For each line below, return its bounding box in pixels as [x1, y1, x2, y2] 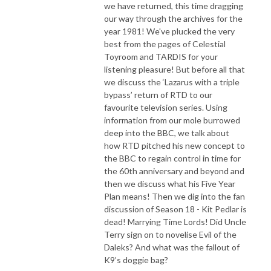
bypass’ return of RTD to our [104, 89, 212, 100]
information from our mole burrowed [104, 114, 240, 125]
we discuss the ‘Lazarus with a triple [104, 76, 240, 87]
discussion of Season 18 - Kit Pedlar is [104, 203, 247, 214]
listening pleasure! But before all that [104, 64, 245, 74]
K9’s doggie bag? [104, 254, 168, 265]
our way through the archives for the [104, 13, 243, 24]
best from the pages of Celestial [104, 38, 226, 49]
